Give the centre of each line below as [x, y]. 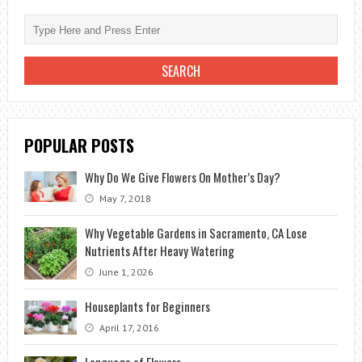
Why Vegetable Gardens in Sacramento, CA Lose [196, 233]
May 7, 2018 [124, 199]
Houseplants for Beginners [147, 307]
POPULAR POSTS [79, 146]
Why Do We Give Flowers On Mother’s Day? [182, 177]
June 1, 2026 [125, 272]
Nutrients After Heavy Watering [159, 251]
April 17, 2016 [128, 328]
